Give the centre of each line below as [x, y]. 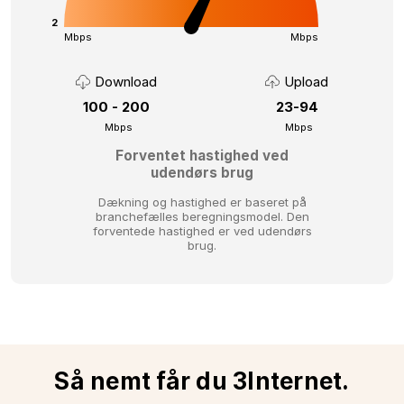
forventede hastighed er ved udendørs [202, 231]
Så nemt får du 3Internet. [202, 381]
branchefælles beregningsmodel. [191, 217]
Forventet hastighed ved [202, 156]
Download [126, 82]
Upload [306, 82]
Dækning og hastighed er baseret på [202, 202]
